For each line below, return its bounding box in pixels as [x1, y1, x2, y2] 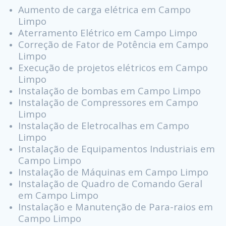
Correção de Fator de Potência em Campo [18, 38, 208, 51]
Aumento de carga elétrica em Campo [18, 3, 191, 16]
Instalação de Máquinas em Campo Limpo [18, 165, 208, 179]
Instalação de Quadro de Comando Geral [18, 177, 202, 190]
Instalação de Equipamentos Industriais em [18, 142, 215, 155]
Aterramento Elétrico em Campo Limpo [18, 26, 197, 39]
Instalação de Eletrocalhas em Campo [18, 119, 189, 132]
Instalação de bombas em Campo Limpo [18, 84, 201, 97]
